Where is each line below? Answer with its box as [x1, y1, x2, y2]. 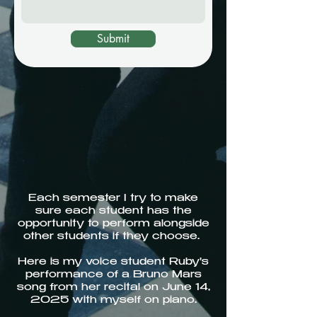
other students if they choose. [23, 232, 203, 242]
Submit [97, 31, 129, 46]
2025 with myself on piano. [30, 296, 197, 306]
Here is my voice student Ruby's [18, 258, 209, 267]
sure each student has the [35, 207, 192, 217]
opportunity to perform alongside [17, 219, 209, 229]
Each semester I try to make [28, 194, 198, 204]
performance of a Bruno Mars [25, 270, 202, 280]
